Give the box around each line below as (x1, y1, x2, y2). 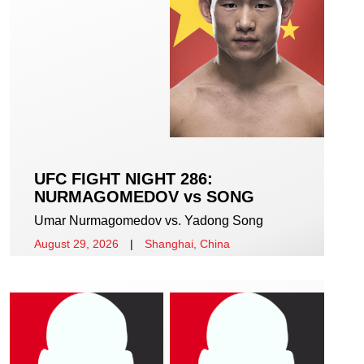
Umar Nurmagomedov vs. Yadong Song (34, 214, 263, 228)
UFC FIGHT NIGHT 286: (34, 170, 213, 188)
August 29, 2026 (34, 237, 119, 251)
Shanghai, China (145, 237, 230, 251)
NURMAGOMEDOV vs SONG (34, 188, 254, 206)
